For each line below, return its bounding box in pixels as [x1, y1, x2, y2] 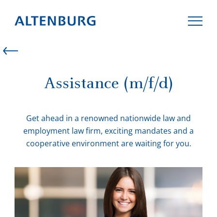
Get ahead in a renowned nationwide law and [26, 113, 191, 124]
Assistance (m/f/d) [44, 73, 173, 93]
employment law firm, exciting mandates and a [23, 125, 194, 137]
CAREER [87, 179, 130, 191]
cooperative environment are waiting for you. [26, 138, 191, 149]
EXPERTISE [78, 150, 139, 162]
